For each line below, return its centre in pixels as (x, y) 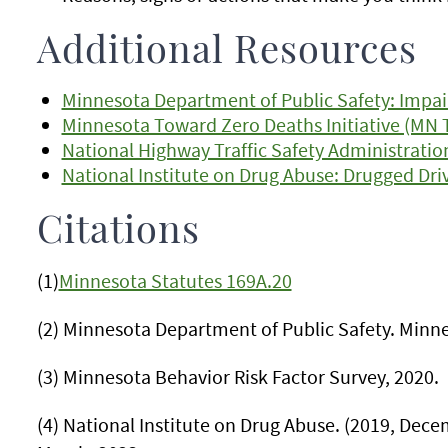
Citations (118, 232)
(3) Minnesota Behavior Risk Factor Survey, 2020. (237, 376)
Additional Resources (226, 52)
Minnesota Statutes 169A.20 (175, 280)
